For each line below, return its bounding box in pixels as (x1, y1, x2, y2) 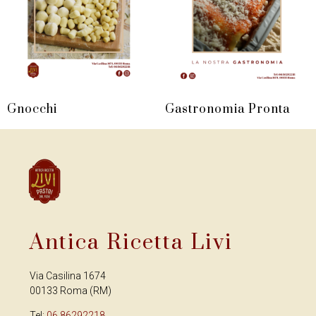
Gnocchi (7, 101, 57, 117)
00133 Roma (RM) (30, 284, 111, 296)
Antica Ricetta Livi (30, 229, 233, 256)
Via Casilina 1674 (30, 269, 106, 281)
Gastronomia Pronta (165, 101, 290, 117)
